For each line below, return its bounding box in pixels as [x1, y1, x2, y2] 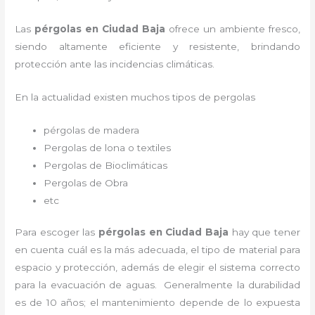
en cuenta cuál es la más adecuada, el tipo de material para [15, 244, 300, 256]
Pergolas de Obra [44, 176, 131, 188]
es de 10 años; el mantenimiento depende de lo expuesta [15, 297, 300, 309]
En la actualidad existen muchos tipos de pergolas [15, 91, 256, 103]
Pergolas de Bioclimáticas [44, 159, 168, 171]
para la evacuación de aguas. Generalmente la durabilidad [15, 279, 300, 291]
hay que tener [231, 226, 300, 238]
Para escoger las [15, 226, 99, 238]
